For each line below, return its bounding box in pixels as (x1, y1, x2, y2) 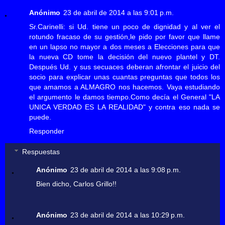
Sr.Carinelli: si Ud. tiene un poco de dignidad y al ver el (29, 22, 220, 31)
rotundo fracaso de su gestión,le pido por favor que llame (29, 32, 220, 41)
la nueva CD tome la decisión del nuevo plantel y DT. (29, 52, 220, 61)
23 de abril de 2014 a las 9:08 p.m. (70, 166, 181, 174)
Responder (29, 127, 64, 135)
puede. (29, 113, 51, 121)
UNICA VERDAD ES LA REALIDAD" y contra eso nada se (29, 102, 220, 111)
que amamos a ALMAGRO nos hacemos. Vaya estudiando (29, 82, 220, 91)
